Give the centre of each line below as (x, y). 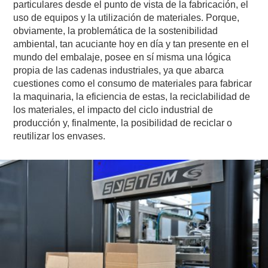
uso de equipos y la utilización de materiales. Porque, (127, 17)
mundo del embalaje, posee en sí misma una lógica (122, 57)
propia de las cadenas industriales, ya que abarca (119, 70)
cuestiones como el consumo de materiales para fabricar (133, 83)
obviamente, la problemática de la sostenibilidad (116, 31)
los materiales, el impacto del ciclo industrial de (113, 109)
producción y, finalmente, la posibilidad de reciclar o (123, 123)
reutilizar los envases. (60, 136)
